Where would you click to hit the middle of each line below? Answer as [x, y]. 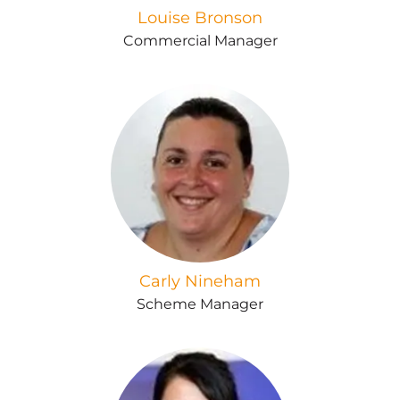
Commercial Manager [200, 41]
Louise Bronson [200, 18]
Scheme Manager [200, 304]
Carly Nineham [200, 281]
